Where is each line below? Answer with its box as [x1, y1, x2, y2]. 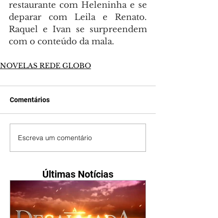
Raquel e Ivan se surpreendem [9, 24, 147, 35]
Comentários [10, 96, 50, 104]
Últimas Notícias [42, 168, 113, 181]
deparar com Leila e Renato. [9, 12, 147, 23]
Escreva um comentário [18, 133, 92, 142]
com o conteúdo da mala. [9, 36, 114, 47]
